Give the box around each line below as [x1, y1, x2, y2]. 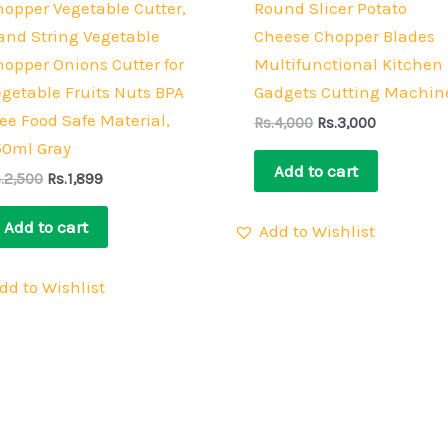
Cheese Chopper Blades [254, 25, 436, 46]
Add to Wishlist [259, 221, 375, 242]
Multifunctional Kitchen [254, 53, 444, 74]
